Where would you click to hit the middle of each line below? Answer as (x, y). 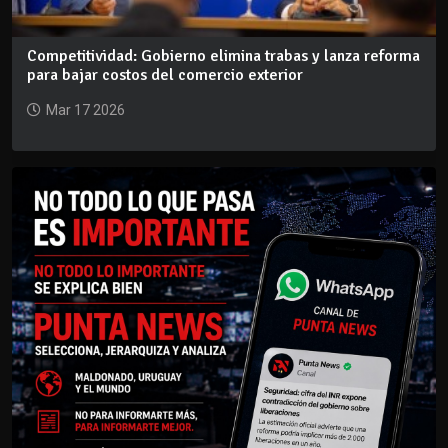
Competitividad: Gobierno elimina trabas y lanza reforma (223, 55)
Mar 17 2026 (85, 109)
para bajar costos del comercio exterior (165, 74)
